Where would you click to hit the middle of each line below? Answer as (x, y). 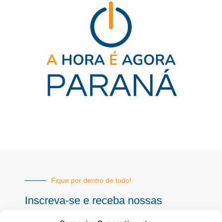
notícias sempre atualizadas (91, 215)
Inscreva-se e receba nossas (93, 201)
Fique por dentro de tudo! (91, 181)
